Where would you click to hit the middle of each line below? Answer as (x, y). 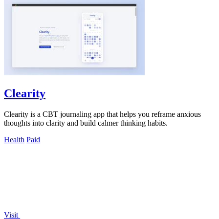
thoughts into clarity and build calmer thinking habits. (86, 123)
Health (14, 139)
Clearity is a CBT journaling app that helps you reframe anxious (102, 114)
